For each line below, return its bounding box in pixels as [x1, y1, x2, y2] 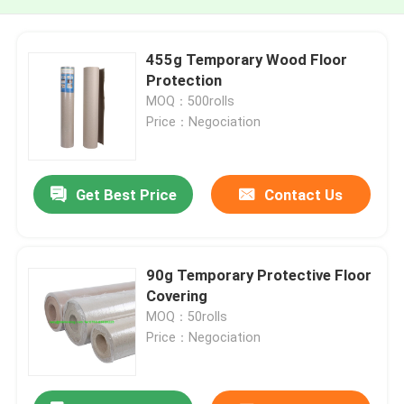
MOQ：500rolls [146, 93, 235, 108]
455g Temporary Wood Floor [146, 50, 348, 69]
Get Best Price [75, 186, 177, 205]
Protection [146, 70, 223, 89]
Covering [146, 286, 208, 305]
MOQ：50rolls [146, 308, 228, 324]
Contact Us [263, 186, 343, 205]
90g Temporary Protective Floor [146, 265, 372, 284]
